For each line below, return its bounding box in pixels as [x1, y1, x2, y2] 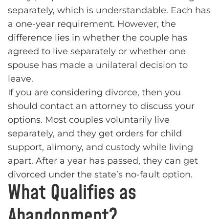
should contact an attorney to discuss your [8, 101, 195, 111]
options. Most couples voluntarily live [8, 114, 170, 125]
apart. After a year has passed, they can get [8, 155, 198, 166]
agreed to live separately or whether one [8, 46, 186, 57]
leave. [8, 73, 33, 84]
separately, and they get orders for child [8, 128, 182, 139]
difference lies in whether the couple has [8, 32, 187, 43]
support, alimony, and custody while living [8, 142, 193, 153]
